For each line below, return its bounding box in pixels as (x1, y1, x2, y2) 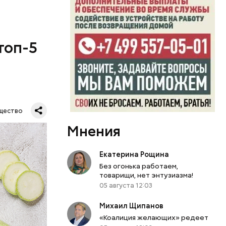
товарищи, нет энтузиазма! (99, 170, 194, 180)
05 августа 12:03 (99, 181, 153, 190)
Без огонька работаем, (99, 161, 179, 171)
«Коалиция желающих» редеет (99, 212, 209, 222)
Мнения (67, 122, 121, 140)
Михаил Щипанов (99, 201, 164, 210)
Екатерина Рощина (99, 149, 169, 159)
